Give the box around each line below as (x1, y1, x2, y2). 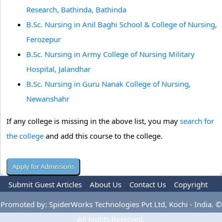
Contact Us (129, 179, 166, 189)
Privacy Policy (37, 194, 85, 204)
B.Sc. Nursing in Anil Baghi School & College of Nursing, (26, 19, 217, 29)
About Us (90, 179, 121, 189)
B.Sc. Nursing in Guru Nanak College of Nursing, (26, 79, 191, 89)
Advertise (146, 194, 179, 204)
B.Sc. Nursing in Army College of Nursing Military (26, 49, 195, 59)
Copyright (174, 179, 208, 189)
